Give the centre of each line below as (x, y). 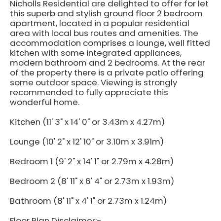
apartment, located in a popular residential (100, 23)
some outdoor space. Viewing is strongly (93, 82)
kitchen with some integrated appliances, (96, 53)
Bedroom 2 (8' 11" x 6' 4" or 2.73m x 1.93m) (92, 181)
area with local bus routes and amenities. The (104, 33)
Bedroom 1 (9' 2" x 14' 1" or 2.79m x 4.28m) (92, 161)
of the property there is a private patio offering (107, 73)
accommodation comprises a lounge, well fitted (110, 43)
